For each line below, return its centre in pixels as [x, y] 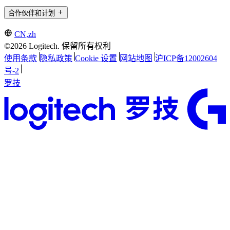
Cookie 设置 [96, 58]
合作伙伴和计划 [32, 13]
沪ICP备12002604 [186, 58]
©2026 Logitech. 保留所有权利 [57, 46]
